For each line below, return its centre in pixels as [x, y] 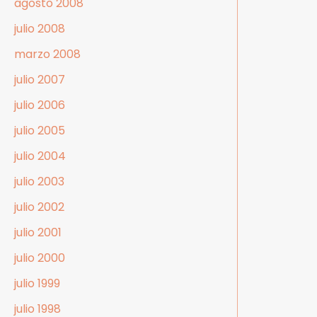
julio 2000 [40, 258]
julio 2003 [39, 182]
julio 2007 [40, 80]
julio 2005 [40, 131]
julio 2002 [39, 207]
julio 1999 [37, 284]
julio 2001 [38, 233]
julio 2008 [40, 29]
